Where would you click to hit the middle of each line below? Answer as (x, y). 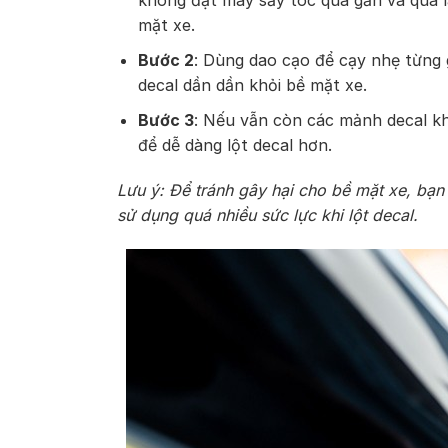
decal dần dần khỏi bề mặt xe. (252, 84)
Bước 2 (165, 59)
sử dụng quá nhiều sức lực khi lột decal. (267, 215)
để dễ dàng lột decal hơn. (234, 144)
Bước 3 (165, 119)
